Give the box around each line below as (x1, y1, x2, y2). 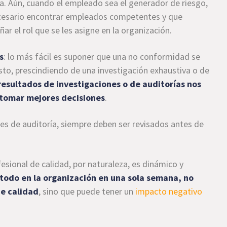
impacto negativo (135, 185, 203, 197)
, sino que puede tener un (39, 185, 136, 197)
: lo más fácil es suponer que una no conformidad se (4, 51, 201, 62)
